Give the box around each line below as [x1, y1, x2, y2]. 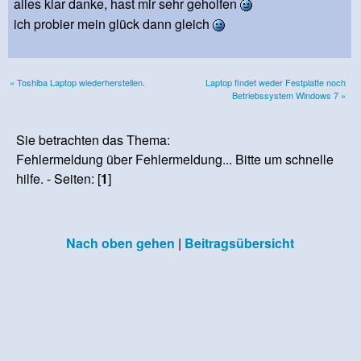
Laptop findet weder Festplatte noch [205, 75, 346, 89]
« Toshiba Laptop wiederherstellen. [10, 75, 145, 89]
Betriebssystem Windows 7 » [232, 88, 346, 102]
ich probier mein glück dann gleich [14, 14, 213, 33]
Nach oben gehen [65, 233, 175, 252]
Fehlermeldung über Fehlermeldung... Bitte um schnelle [16, 149, 334, 168]
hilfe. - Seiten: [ [16, 168, 102, 188]
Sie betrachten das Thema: [16, 130, 171, 149]
